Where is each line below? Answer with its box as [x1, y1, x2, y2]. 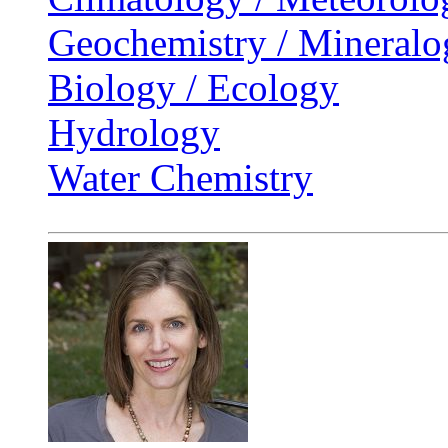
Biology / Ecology [48, 66, 339, 110]
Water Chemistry [48, 156, 313, 200]
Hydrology [48, 111, 220, 155]
